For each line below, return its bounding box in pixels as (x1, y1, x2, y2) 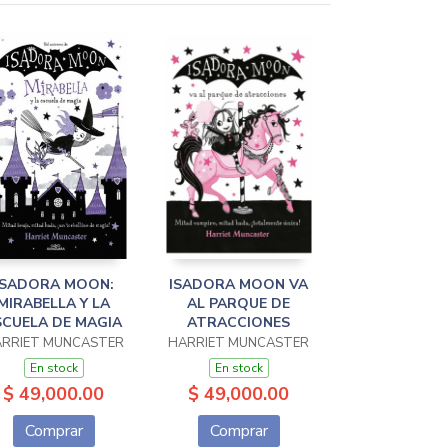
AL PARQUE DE (187, 294, 290, 313)
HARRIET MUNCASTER (168, 334, 309, 352)
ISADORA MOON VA (169, 275, 308, 294)
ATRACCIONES (187, 313, 290, 332)
